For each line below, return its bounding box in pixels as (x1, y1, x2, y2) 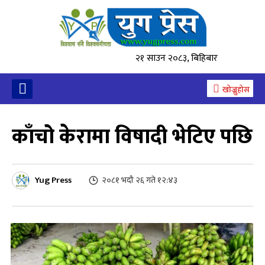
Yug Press (35, 172, 72, 188)
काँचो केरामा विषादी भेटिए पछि (12, 119, 253, 154)
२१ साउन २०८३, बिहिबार (135, 50, 218, 66)
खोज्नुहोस (222, 82, 250, 96)
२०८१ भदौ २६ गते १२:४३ (102, 173, 177, 188)
